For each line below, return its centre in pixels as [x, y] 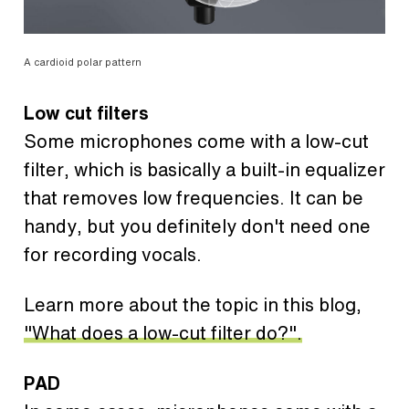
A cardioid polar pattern [83, 62]
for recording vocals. [113, 254]
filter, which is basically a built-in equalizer [204, 169]
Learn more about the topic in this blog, [193, 304]
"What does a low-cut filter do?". [163, 332]
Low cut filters [86, 112]
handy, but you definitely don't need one [197, 225]
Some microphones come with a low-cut [196, 141]
